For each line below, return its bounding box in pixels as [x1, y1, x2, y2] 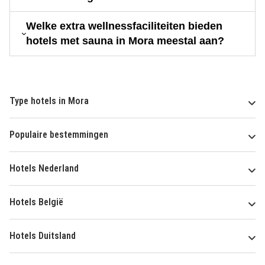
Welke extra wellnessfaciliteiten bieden [25, 20, 222, 33]
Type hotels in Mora [9, 95, 89, 107]
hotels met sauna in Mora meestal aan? [25, 35, 224, 47]
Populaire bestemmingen [9, 129, 108, 141]
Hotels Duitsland [9, 230, 76, 242]
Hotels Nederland [9, 163, 79, 174]
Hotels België [9, 196, 63, 208]
